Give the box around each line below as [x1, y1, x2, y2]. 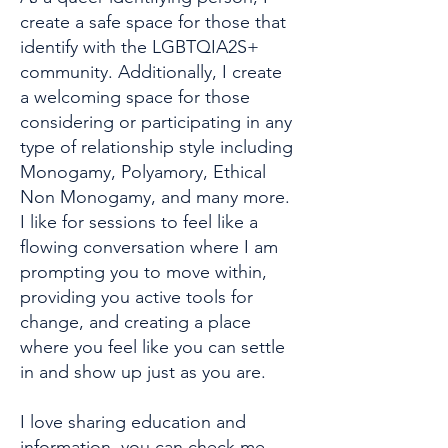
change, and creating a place [20, 311, 251, 333]
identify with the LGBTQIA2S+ [20, 36, 259, 58]
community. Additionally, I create [20, 61, 282, 83]
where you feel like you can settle [20, 336, 285, 358]
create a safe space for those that [20, 11, 286, 33]
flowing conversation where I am [20, 236, 278, 258]
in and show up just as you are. [20, 361, 266, 383]
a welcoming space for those [20, 86, 250, 108]
